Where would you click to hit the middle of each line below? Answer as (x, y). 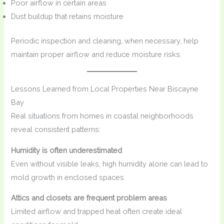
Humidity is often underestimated (67, 150)
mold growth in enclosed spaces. (68, 177)
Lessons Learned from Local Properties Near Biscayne (105, 89)
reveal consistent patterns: (56, 129)
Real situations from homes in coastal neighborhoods (102, 116)
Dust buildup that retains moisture (67, 16)
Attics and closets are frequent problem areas (89, 198)
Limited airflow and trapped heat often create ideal (97, 211)
